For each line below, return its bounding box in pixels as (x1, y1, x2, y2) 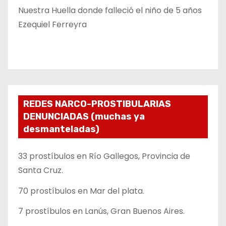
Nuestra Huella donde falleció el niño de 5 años (18, 5, 202, 17)
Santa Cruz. (18, 164, 63, 176)
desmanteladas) (23, 123, 99, 135)
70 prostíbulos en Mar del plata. (18, 185, 144, 197)
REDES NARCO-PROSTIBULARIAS (23, 98, 171, 109)
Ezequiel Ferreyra (18, 19, 87, 31)
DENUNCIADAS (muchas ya (23, 110, 145, 122)
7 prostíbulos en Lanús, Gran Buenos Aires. (18, 205, 185, 217)
